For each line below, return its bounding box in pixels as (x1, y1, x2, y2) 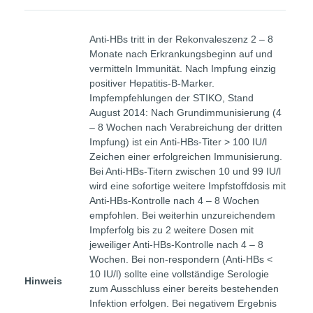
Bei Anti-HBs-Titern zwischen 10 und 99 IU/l (89, 166, 281, 177)
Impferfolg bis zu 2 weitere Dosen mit (89, 224, 254, 235)
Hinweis (24, 275, 62, 286)
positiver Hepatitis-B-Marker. (89, 78, 214, 89)
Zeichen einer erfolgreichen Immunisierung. (89, 151, 282, 162)
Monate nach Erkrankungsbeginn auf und (89, 48, 272, 59)
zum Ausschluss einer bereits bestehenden (89, 283, 279, 294)
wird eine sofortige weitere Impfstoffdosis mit (89, 180, 286, 191)
